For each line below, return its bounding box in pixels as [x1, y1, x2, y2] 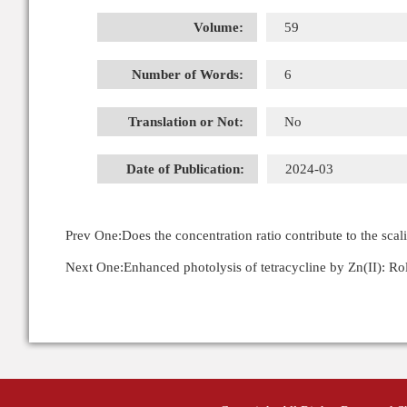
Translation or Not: [128, 114, 243, 129]
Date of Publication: [126, 162, 244, 176]
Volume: [194, 20, 243, 35]
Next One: [65, 260, 124, 274]
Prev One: [65, 228, 122, 243]
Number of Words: [132, 67, 243, 82]
